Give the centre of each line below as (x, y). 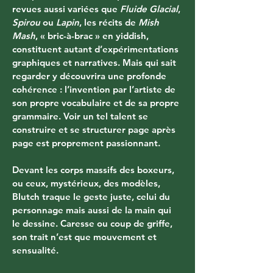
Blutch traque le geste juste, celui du (92, 196)
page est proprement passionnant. (86, 143)
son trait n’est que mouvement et (86, 236)
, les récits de (109, 22)
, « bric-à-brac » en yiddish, (93, 35)
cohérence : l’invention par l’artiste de (95, 89)
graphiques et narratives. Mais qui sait (95, 62)
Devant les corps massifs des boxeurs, (94, 169)
